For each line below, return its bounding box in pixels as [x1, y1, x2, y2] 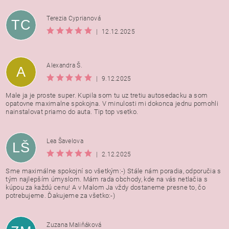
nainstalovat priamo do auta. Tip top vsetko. [6, 108, 139, 116]
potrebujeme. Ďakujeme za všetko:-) [6, 192, 116, 200]
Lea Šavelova [47, 137, 84, 145]
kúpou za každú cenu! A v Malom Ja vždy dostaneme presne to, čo [6, 184, 206, 192]
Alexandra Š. [47, 61, 83, 69]
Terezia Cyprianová [47, 14, 101, 22]
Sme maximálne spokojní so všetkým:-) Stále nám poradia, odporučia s [6, 167, 221, 175]
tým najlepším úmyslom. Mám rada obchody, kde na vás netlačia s [6, 175, 208, 184]
